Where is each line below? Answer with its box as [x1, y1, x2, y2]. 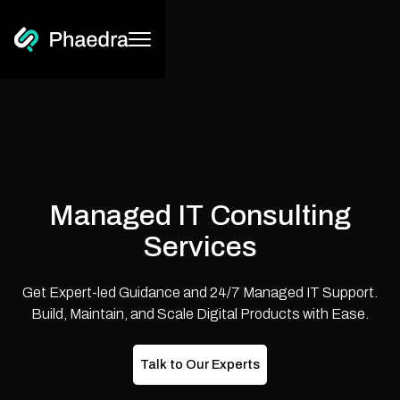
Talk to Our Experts [140, 356, 260, 371]
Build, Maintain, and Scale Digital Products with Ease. [31, 306, 369, 321]
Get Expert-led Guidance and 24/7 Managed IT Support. [22, 285, 378, 300]
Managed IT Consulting [49, 200, 351, 231]
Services [143, 231, 257, 262]
